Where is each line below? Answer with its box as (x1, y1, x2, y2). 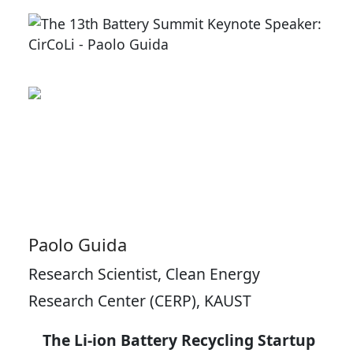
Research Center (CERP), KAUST (28, 289, 251, 311)
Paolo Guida (28, 232, 132, 256)
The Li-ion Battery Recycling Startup (38, 329, 315, 351)
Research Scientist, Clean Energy (28, 262, 260, 284)
